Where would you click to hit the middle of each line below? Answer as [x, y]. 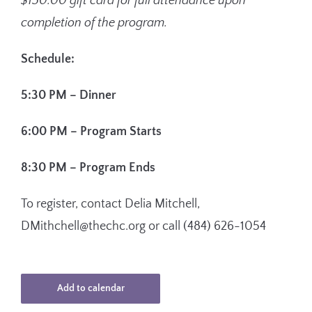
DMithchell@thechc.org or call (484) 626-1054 [143, 227]
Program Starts [119, 132]
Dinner [96, 96]
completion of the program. [94, 23]
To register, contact [71, 204]
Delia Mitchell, [161, 204]
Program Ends [116, 168]
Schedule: [48, 60]
